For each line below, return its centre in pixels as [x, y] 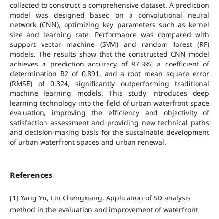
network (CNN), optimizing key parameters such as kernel [109, 25]
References [31, 175]
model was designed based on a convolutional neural [109, 15]
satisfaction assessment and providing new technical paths [109, 123]
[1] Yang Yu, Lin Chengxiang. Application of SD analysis [100, 198]
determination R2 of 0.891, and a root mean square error [109, 74]
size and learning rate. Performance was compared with [109, 35]
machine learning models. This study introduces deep [109, 93]
